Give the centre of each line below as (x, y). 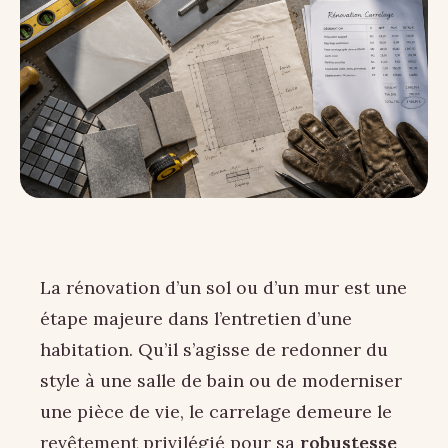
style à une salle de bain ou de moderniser (221, 381)
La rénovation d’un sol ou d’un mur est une (223, 288)
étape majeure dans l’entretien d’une (196, 319)
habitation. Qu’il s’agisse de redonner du (214, 350)
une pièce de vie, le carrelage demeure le (216, 412)
